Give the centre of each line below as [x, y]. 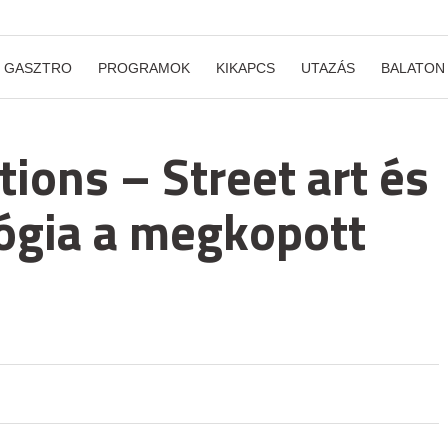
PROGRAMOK [144, 68]
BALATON [413, 68]
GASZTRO [38, 68]
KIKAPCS [245, 68]
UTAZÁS [328, 68]
